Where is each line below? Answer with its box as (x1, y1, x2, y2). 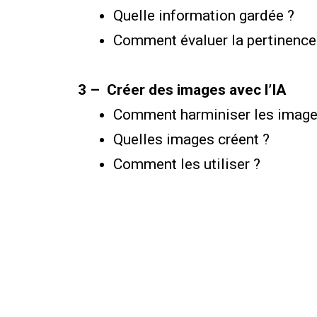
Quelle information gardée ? (113, 6, 298, 24)
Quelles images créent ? (113, 130, 273, 148)
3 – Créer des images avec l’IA (78, 81, 287, 98)
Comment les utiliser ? (113, 155, 264, 173)
